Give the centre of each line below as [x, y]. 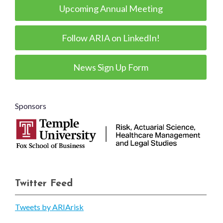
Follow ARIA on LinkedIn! [111, 38]
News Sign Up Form [111, 67]
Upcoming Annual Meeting [111, 8]
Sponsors [31, 106]
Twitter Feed [44, 184]
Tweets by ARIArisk [49, 207]
